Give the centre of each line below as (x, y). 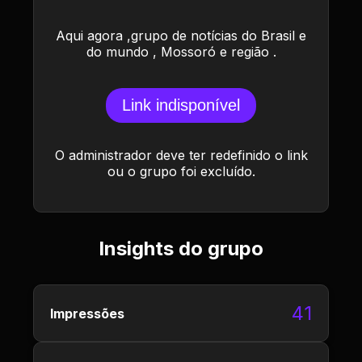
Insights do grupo (181, 248)
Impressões (87, 313)
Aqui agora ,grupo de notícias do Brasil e (181, 36)
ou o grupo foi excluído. (181, 171)
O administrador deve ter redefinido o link (181, 155)
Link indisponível (181, 105)
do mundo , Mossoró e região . (181, 52)
